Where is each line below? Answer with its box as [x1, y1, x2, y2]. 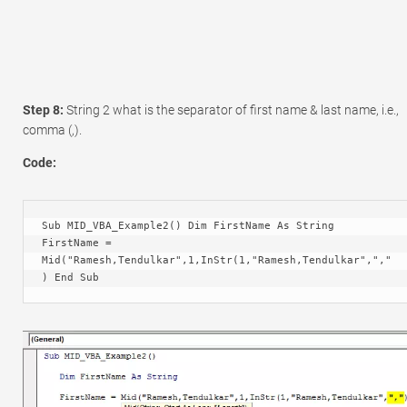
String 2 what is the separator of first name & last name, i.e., [66, 103, 399, 118]
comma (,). [23, 123, 82, 138]
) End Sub [42, 272, 99, 284]
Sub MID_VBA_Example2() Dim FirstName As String [42, 220, 334, 233]
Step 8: [23, 103, 66, 118]
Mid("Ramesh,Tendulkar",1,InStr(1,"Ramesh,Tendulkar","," [42, 254, 392, 267]
